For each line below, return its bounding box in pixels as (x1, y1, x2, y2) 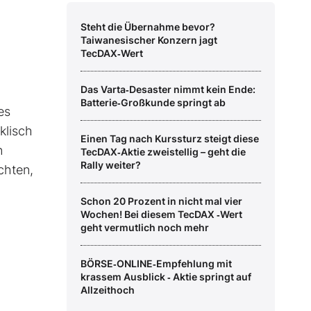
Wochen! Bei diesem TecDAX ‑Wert (81, 208, 242, 221)
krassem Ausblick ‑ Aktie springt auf (81, 271, 251, 283)
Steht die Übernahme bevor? (81, 21, 215, 33)
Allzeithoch (81, 284, 135, 296)
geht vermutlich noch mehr (81, 221, 209, 234)
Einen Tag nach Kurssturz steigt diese (81, 133, 259, 145)
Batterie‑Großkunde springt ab (81, 96, 226, 109)
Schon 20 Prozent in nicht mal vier (81, 195, 242, 208)
